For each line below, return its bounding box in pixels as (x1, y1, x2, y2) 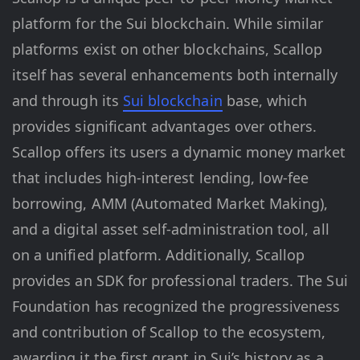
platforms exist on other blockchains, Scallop (12, 39, 323, 59)
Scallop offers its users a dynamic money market (12, 142, 346, 162)
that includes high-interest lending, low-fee (12, 168, 309, 188)
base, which (222, 91, 308, 111)
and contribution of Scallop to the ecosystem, (12, 322, 326, 342)
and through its (12, 91, 123, 111)
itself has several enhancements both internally (12, 65, 338, 85)
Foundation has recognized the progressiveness (12, 297, 341, 317)
